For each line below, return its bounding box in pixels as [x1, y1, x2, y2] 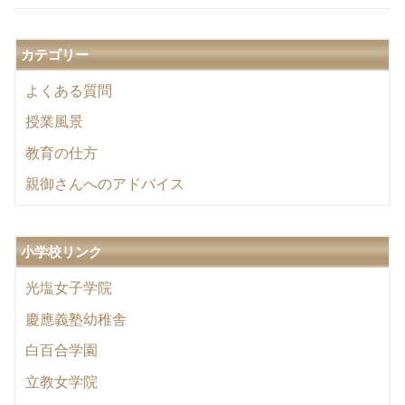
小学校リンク [21, 243, 102, 261]
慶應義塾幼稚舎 [25, 309, 127, 328]
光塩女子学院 [25, 278, 112, 297]
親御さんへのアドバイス [25, 174, 184, 193]
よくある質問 [25, 80, 112, 99]
